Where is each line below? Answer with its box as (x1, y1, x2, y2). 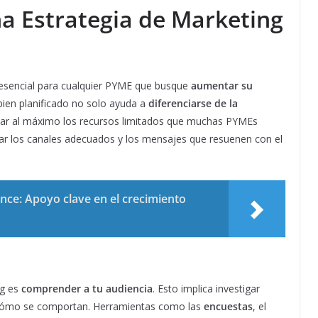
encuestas (204, 300, 253, 314)
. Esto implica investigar (153, 282, 260, 296)
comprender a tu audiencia (21, 282, 153, 296)
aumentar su (191, 79, 253, 93)
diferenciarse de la (148, 97, 238, 111)
